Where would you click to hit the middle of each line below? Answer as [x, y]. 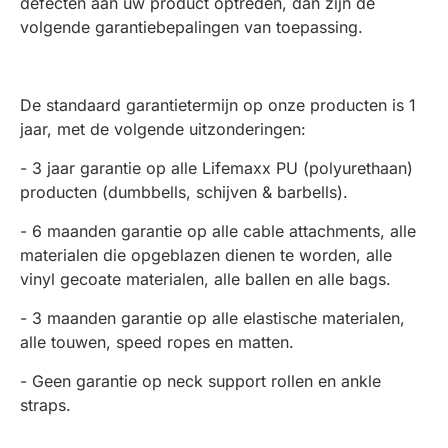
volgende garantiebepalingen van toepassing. [191, 27]
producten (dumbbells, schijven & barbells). [184, 192]
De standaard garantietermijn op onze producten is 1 [218, 105]
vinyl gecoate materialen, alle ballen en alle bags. [205, 279]
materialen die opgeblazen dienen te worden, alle [206, 255]
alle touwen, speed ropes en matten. [157, 342]
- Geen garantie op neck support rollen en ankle [200, 381]
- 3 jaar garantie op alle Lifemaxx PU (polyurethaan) [216, 168]
